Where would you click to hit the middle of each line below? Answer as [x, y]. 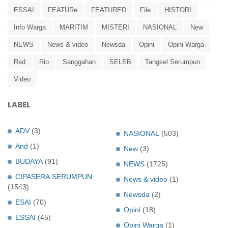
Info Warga [30, 27]
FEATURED [109, 10]
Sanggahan [79, 62]
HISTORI [178, 10]
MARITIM [74, 27]
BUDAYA [29, 161]
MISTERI [116, 27]
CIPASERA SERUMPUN [54, 176]
